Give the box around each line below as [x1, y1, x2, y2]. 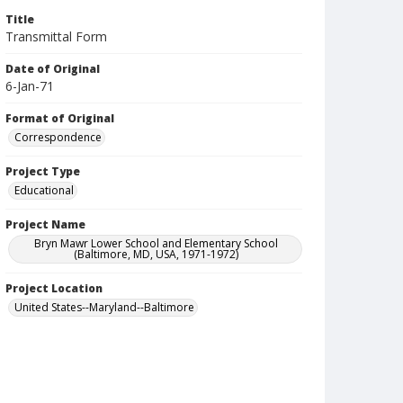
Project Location [5, 281, 103, 296]
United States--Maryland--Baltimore [14, 300, 194, 315]
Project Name [5, 217, 85, 232]
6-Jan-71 [5, 77, 54, 94]
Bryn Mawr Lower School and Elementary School [34, 236, 279, 251]
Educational [14, 183, 74, 198]
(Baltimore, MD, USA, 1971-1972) [74, 246, 239, 262]
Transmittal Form [5, 28, 107, 45]
